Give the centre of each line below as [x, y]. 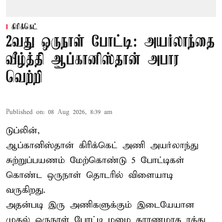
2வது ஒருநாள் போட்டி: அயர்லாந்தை [111, 42]
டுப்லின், [23, 130]
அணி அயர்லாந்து [160, 145]
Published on [25, 112]
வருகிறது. [26, 190]
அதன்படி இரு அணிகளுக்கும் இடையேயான [100, 205]
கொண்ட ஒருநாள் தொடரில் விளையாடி [89, 175]
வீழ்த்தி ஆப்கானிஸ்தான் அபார [93, 60]
